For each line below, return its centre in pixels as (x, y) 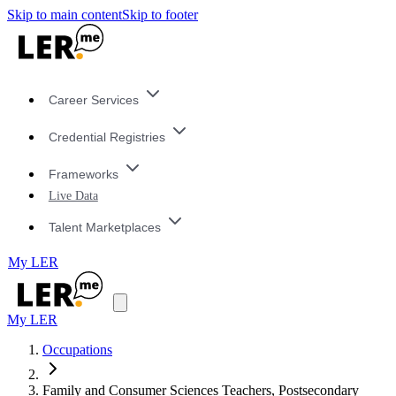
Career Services (93, 100)
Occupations (77, 350)
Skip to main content (65, 15)
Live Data (73, 196)
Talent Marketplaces (104, 227)
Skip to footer (160, 15)
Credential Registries (107, 137)
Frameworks (83, 174)
